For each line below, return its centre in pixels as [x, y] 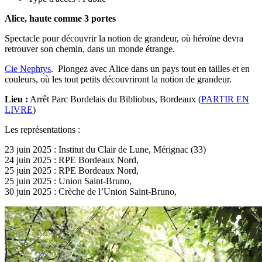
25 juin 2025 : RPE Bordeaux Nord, [72, 170]
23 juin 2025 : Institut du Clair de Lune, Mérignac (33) [105, 149]
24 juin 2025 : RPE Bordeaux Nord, [72, 160]
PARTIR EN [225, 99]
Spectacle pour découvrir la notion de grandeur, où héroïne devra [124, 38]
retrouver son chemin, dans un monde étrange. [90, 49]
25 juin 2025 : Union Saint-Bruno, [68, 181]
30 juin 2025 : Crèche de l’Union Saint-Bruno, [91, 191]
